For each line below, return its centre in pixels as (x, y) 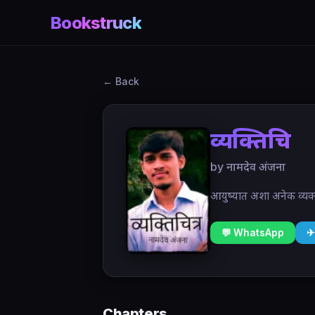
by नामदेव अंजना (248, 167)
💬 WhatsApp (253, 233)
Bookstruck (96, 22)
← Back (121, 81)
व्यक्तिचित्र (250, 140)
